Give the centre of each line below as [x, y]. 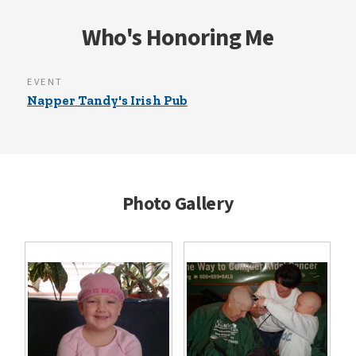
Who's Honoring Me [178, 37]
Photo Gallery [178, 203]
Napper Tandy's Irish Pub [107, 100]
